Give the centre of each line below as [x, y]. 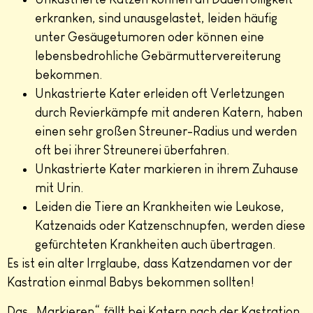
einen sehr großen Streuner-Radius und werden [166, 132]
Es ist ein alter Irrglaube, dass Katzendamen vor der [150, 264]
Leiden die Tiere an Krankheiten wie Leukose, [160, 207]
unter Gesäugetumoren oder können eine [150, 37]
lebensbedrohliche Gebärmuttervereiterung [158, 56]
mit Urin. [59, 188]
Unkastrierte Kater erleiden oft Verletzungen [160, 94]
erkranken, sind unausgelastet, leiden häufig [156, 19]
